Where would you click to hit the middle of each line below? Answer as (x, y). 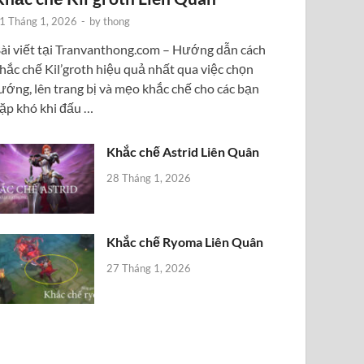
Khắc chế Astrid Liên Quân (183, 151)
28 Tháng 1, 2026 (149, 178)
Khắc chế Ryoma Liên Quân (185, 241)
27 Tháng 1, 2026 (149, 268)
